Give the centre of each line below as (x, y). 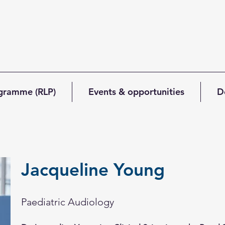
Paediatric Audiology (68, 202)
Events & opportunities (136, 92)
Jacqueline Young (93, 170)
